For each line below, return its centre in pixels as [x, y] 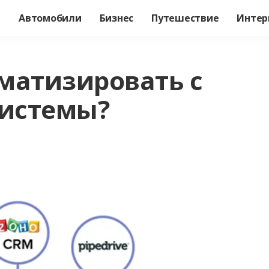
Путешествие [185, 18]
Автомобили [50, 18]
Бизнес [116, 18]
